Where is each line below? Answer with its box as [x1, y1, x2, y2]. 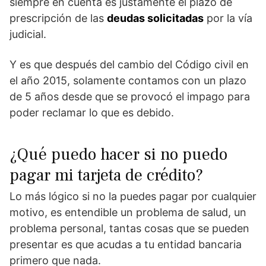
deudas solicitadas [107, 12, 204, 25]
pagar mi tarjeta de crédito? [9, 164, 203, 186]
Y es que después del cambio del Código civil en [9, 58, 249, 71]
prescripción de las [9, 12, 107, 25]
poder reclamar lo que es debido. [9, 106, 174, 119]
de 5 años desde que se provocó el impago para [9, 90, 250, 103]
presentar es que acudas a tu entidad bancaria [9, 238, 242, 251]
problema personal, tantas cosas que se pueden [9, 222, 249, 235]
